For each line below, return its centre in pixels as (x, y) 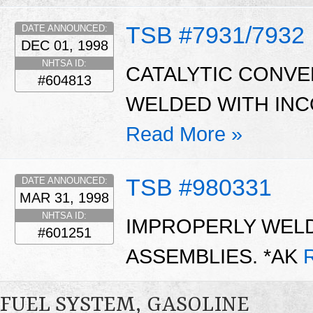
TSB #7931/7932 (215, 35)
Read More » (184, 134)
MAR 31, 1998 (64, 198)
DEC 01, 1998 (64, 46)
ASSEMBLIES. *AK (214, 256)
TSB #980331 (199, 188)
